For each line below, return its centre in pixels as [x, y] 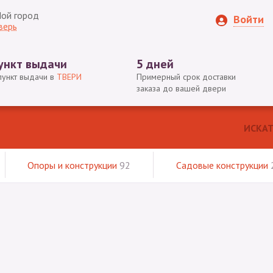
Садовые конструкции [223, 165]
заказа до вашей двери [181, 88]
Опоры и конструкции [73, 165]
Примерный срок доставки [186, 77]
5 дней [155, 64]
